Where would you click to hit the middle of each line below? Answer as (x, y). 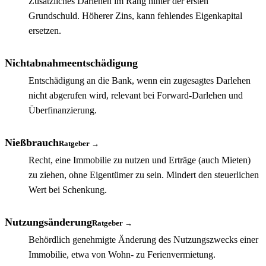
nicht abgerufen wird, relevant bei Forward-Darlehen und (136, 95)
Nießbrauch (32, 142)
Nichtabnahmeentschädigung (71, 63)
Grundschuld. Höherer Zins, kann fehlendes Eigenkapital (135, 15)
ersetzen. (45, 30)
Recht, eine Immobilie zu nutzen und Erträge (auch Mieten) (140, 160)
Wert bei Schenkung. (68, 189)
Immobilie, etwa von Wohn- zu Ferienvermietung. (122, 254)
